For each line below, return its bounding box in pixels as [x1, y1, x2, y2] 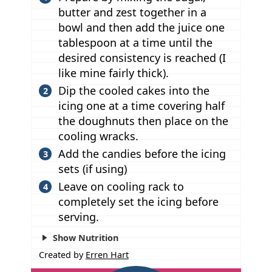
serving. [58, 209, 99, 224]
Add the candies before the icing [58, 146, 226, 161]
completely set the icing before [58, 194, 219, 209]
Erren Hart [85, 248, 129, 260]
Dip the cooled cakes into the [58, 83, 209, 98]
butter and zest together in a [58, 4, 206, 19]
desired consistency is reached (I [58, 50, 226, 65]
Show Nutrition [50, 231, 118, 243]
